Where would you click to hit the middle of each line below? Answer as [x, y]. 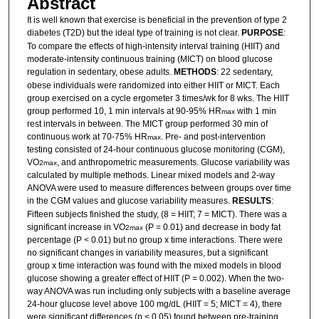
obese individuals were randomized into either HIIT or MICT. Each [153, 86]
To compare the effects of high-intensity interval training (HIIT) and [153, 47]
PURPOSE [262, 33]
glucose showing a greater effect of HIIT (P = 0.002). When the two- [155, 279]
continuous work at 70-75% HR [87, 137]
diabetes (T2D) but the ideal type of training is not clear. [134, 33]
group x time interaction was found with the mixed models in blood [154, 266]
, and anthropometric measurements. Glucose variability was [173, 163]
